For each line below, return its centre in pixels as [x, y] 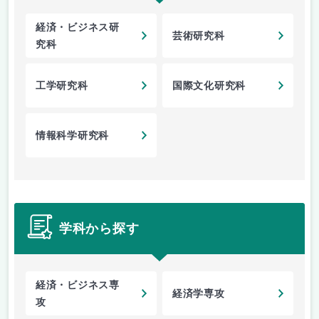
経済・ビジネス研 [78, 28]
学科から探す [99, 228]
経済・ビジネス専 [78, 286]
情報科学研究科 [72, 136]
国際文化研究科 [209, 86]
